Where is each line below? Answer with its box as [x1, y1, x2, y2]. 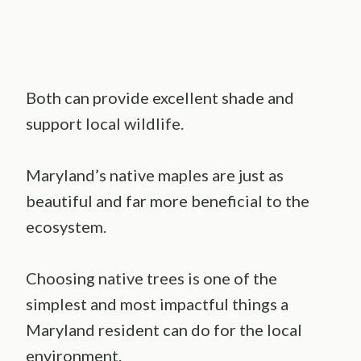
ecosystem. [26, 216, 106, 236]
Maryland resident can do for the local [26, 319, 302, 339]
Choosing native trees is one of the [26, 268, 277, 288]
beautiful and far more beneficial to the [26, 190, 309, 210]
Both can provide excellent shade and [26, 87, 294, 107]
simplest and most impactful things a [26, 293, 288, 313]
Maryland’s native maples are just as [26, 164, 284, 185]
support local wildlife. [26, 113, 184, 133]
